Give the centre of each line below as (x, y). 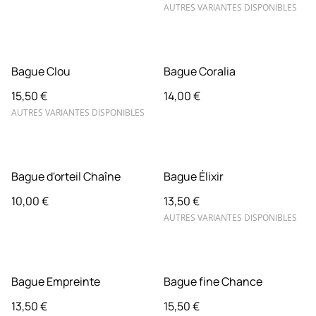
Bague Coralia (200, 71)
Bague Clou (41, 71)
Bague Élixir (194, 176)
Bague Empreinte (56, 281)
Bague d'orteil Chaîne (66, 176)
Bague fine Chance (213, 281)
